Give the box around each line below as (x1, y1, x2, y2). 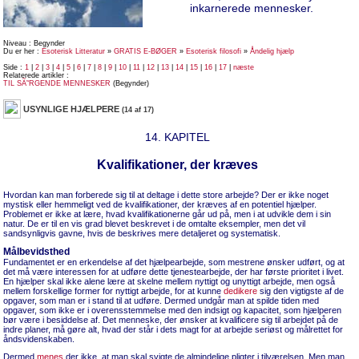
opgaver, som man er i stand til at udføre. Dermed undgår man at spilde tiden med (3, 296, 319, 305)
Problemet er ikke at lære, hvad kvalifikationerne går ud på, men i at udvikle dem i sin (3, 209, 331, 219)
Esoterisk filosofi (186, 47, 241, 55)
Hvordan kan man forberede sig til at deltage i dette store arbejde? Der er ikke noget (3, 190, 329, 200)
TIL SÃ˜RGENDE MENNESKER (3, 79, 111, 87)
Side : (3, 63, 25, 71)
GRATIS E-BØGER (114, 47, 177, 55)
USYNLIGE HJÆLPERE (23, 104, 122, 114)
